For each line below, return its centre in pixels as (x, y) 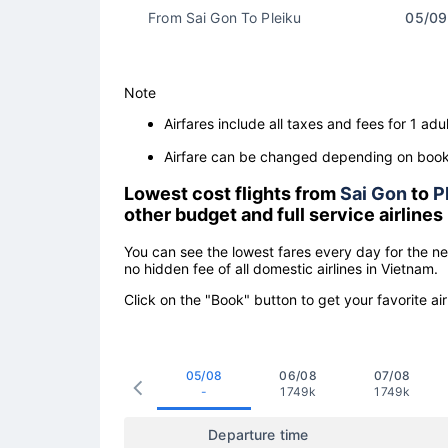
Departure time (258, 434)
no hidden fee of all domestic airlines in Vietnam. (281, 268)
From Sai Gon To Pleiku (225, 18)
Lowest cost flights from (232, 193)
